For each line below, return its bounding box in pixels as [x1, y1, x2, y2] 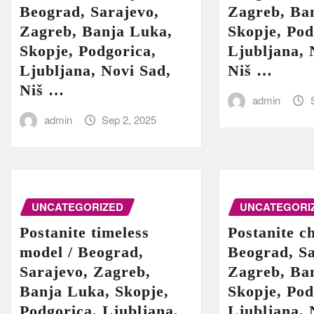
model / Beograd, [20, 243, 144, 261]
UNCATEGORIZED [32, 199, 123, 214]
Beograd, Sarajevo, [20, 3, 159, 21]
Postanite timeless [20, 223, 149, 241]
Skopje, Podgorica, [20, 42, 156, 60]
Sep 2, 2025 [102, 112, 157, 128]
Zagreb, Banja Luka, [20, 22, 172, 41]
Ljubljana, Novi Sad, [20, 62, 171, 80]
